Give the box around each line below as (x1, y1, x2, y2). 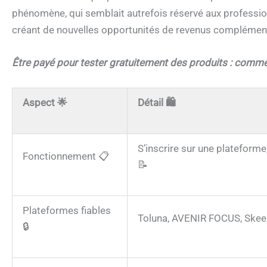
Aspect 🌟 (23, 96, 67, 108)
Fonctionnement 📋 (23, 150, 109, 162)
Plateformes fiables (23, 204, 111, 216)
